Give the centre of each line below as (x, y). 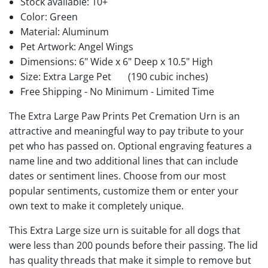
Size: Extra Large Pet (67, 76)
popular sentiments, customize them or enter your (124, 191)
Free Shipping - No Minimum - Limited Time (118, 91)
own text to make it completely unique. (98, 205)
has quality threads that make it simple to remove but (130, 260)
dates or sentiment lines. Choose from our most (118, 176)
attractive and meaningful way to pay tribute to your (127, 131)
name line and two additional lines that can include (124, 161)
